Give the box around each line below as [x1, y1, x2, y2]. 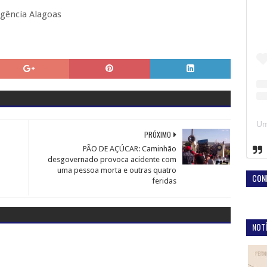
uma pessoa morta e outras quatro [57, 166, 177, 175]
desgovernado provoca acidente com [48, 155, 177, 164]
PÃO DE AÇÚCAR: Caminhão [83, 144, 177, 153]
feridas [152, 176, 177, 185]
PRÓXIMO [144, 129, 172, 139]
